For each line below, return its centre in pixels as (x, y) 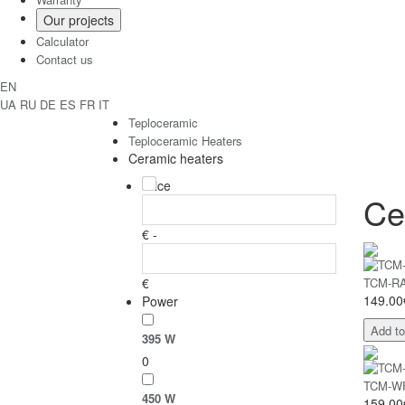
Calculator (62, 41)
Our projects (79, 19)
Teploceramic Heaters (185, 140)
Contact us (65, 59)
